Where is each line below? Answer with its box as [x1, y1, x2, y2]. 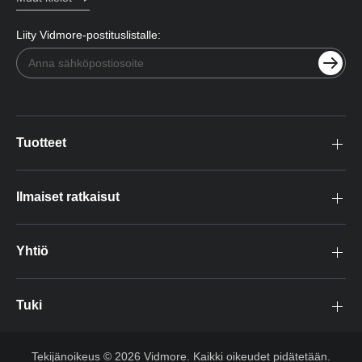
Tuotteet [16, 135, 66, 149]
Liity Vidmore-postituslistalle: [16, 27, 161, 41]
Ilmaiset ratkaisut [16, 189, 120, 204]
